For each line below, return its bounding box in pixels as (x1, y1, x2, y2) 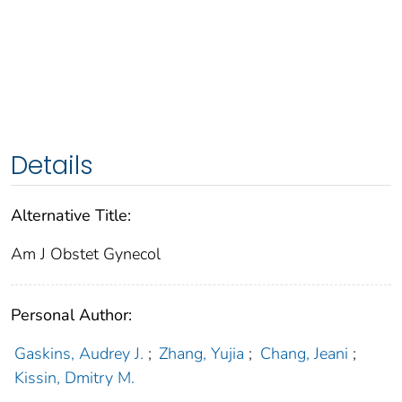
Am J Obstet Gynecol (11, 243, 161, 266)
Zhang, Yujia (159, 343, 245, 365)
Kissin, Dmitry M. (13, 367, 135, 389)
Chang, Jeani (259, 343, 348, 365)
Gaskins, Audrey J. (13, 343, 144, 365)
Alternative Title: (11, 205, 131, 227)
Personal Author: (11, 304, 132, 327)
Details (11, 148, 93, 184)
